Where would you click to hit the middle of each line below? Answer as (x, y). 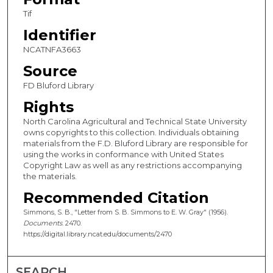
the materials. (50, 176)
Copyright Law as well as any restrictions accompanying (132, 165)
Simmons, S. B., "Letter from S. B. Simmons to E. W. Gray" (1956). (125, 212)
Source (50, 71)
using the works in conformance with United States (123, 154)
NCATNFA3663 (52, 50)
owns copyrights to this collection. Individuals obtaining (131, 133)
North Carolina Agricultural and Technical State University (135, 122)
